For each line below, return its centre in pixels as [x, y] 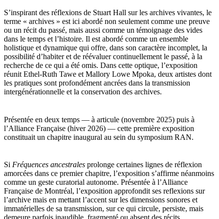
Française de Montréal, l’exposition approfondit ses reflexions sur [104, 191]
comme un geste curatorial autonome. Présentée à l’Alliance [96, 182]
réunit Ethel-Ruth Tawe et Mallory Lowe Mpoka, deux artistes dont [108, 74]
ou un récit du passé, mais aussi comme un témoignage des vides [103, 30]
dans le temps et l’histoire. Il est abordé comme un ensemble [96, 39]
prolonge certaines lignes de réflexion [144, 165]
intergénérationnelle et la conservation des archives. [84, 92]
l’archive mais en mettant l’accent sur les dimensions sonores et [101, 200]
